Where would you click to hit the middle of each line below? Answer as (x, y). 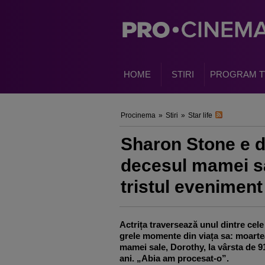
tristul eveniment (192, 187)
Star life (200, 115)
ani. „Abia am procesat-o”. (174, 258)
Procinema (138, 115)
